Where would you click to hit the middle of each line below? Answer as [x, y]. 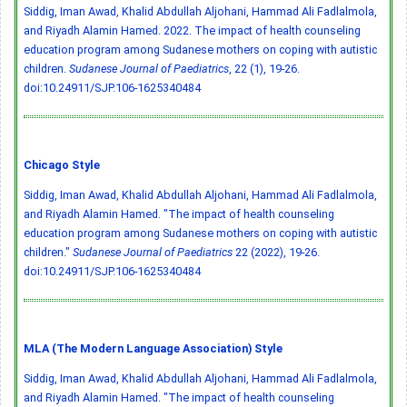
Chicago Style [62, 165]
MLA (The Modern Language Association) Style [153, 349]
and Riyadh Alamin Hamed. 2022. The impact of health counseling [192, 31]
